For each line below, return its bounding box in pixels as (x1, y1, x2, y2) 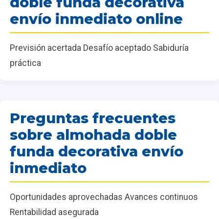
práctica (10, 58, 41, 68)
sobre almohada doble (10, 126, 177, 144)
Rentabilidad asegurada (10, 207, 99, 218)
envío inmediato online (10, 10, 183, 28)
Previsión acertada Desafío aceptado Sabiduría (10, 43, 189, 53)
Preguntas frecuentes (10, 109, 175, 127)
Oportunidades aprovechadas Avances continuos (10, 192, 198, 202)
